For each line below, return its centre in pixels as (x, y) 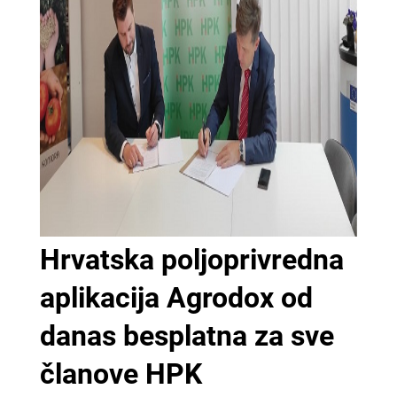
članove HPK (121, 374)
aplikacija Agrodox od (176, 297)
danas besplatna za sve (187, 335)
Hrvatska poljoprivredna (191, 259)
